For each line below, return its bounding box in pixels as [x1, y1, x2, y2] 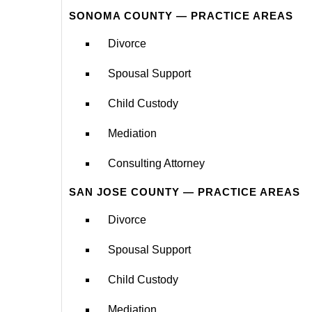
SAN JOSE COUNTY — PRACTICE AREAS [69, 185, 300, 198]
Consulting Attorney [108, 157, 205, 169]
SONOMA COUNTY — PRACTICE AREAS [69, 9, 293, 22]
